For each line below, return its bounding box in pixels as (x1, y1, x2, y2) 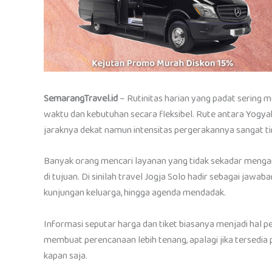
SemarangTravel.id (44, 90, 118, 106)
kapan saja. (44, 248, 87, 263)
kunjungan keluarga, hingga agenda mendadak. (44, 185, 226, 201)
